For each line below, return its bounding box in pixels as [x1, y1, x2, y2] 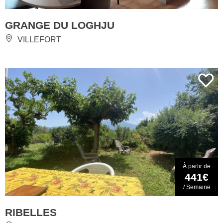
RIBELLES [5, 206, 57, 218]
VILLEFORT [15, 35, 61, 44]
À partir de [183, 162, 211, 170]
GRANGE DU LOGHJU [5, 19, 114, 31]
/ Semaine [183, 183, 211, 191]
